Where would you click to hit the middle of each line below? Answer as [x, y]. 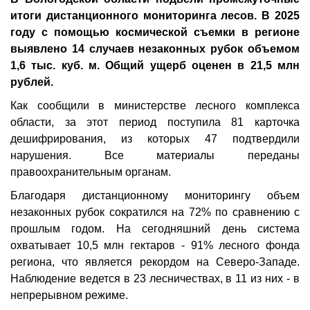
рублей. [32, 82]
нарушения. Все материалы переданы [155, 155]
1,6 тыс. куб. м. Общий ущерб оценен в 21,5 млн [155, 65]
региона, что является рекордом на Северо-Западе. [155, 262]
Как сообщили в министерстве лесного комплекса [155, 106]
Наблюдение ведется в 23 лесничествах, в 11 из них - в [155, 279]
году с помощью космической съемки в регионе [155, 32]
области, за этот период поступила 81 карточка [155, 122]
